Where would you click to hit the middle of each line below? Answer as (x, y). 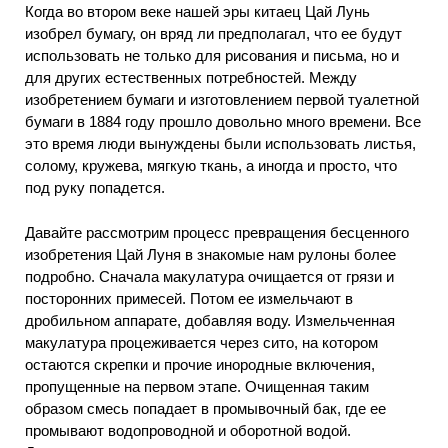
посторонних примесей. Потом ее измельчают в (189, 298)
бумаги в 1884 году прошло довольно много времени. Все (223, 122)
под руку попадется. (95, 188)
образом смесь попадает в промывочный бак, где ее (205, 408)
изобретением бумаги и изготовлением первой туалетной (222, 100)
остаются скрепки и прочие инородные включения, (200, 364)
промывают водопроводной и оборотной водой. (188, 430)
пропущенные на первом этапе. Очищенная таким (197, 386)
